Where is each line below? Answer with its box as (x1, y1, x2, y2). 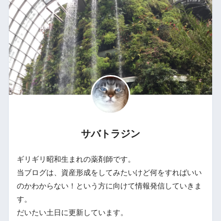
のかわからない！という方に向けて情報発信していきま (16, 182, 202, 190)
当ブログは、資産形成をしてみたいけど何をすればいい (16, 168, 202, 177)
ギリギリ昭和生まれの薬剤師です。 (16, 155, 135, 163)
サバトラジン (81, 127, 140, 140)
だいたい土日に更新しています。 (16, 208, 128, 217)
